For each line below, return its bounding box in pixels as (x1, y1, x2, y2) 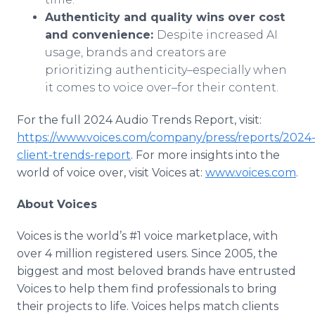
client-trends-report (17, 148, 131, 162)
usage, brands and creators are (45, 46, 226, 59)
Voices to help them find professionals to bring (17, 282, 277, 295)
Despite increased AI (157, 28, 278, 41)
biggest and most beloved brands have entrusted (17, 264, 296, 278)
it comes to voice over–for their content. (45, 81, 278, 94)
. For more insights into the (131, 148, 280, 162)
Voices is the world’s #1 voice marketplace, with (17, 229, 278, 243)
